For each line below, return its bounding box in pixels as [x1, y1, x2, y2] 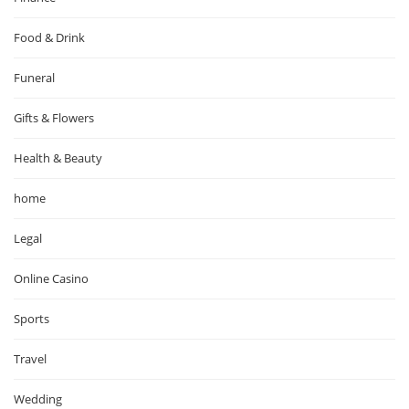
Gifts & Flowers [14, 110, 94, 127]
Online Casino [14, 270, 89, 288]
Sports [14, 310, 49, 328]
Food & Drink [14, 29, 85, 47]
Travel [14, 351, 47, 368]
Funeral [14, 69, 55, 87]
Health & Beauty [14, 150, 102, 167]
